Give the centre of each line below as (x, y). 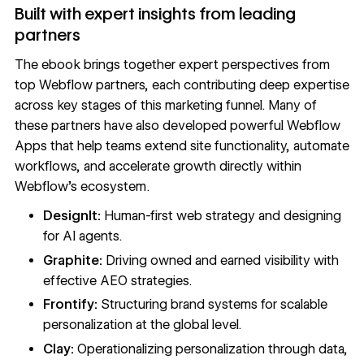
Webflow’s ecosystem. (82, 187)
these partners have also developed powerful (150, 126)
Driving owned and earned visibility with (221, 260)
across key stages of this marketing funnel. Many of (165, 106)
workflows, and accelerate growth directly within (158, 167)
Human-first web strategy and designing (221, 215)
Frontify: (71, 305)
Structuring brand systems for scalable (213, 305)
